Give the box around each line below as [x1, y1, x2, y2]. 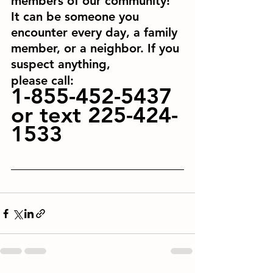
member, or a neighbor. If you [11, 41, 183, 56]
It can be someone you [11, 9, 143, 24]
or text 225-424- [11, 102, 178, 129]
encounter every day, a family [11, 25, 181, 40]
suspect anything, [11, 57, 110, 72]
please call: [11, 73, 77, 88]
